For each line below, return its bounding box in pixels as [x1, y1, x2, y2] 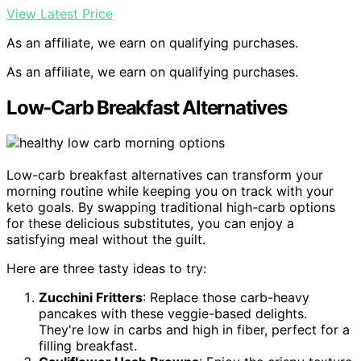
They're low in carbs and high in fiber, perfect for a [39, 322, 350, 338]
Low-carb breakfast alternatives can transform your [6, 167, 323, 184]
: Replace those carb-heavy [143, 289, 309, 306]
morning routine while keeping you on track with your [6, 183, 334, 200]
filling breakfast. [39, 338, 137, 355]
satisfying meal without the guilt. [6, 231, 205, 248]
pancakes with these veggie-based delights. [39, 305, 307, 322]
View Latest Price [6, 5, 113, 22]
